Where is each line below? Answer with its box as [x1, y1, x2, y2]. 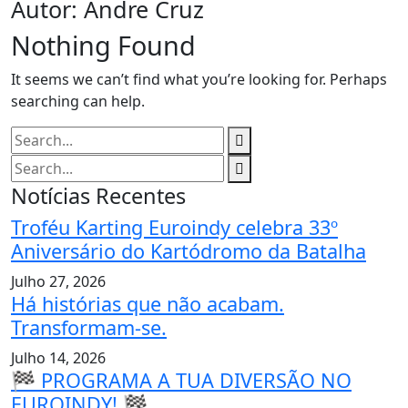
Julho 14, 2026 [11, 348, 106, 368]
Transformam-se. [11, 314, 167, 341]
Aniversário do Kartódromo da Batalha [11, 238, 366, 264]
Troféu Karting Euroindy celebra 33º [11, 214, 338, 240]
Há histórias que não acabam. [11, 291, 284, 317]
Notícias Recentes [11, 181, 186, 210]
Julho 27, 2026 [11, 271, 106, 291]
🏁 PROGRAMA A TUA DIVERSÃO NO [11, 367, 352, 393]
